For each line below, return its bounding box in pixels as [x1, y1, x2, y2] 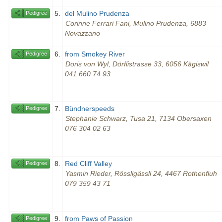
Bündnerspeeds [65, 105, 114, 113]
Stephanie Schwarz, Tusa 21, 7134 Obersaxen [65, 114, 212, 123]
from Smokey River [65, 50, 125, 58]
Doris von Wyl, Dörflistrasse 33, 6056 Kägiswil [65, 60, 209, 68]
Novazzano [65, 29, 100, 38]
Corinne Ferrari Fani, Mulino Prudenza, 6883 [65, 19, 206, 28]
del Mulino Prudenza [65, 9, 129, 18]
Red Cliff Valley [65, 160, 112, 168]
